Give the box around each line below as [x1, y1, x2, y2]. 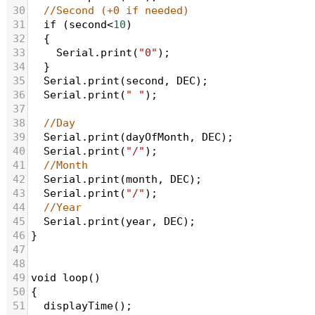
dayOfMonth [126, 131, 189, 143]
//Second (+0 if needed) [44, 4, 189, 17]
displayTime [44, 300, 113, 312]
